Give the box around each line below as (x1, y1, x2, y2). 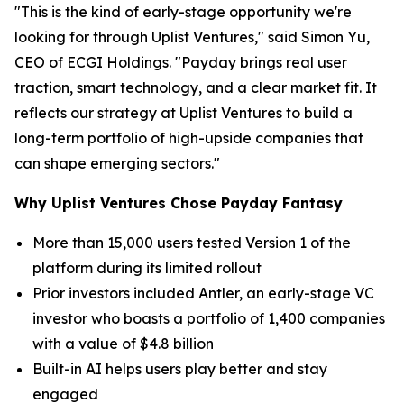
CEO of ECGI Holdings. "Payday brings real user (14, 53, 347, 71)
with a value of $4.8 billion (32, 335, 217, 353)
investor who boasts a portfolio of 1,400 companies (32, 309, 385, 327)
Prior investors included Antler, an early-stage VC (32, 284, 374, 302)
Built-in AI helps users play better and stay (32, 360, 327, 378)
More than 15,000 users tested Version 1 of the (32, 234, 351, 252)
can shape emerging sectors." (14, 154, 220, 172)
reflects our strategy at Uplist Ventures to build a (14, 104, 353, 122)
